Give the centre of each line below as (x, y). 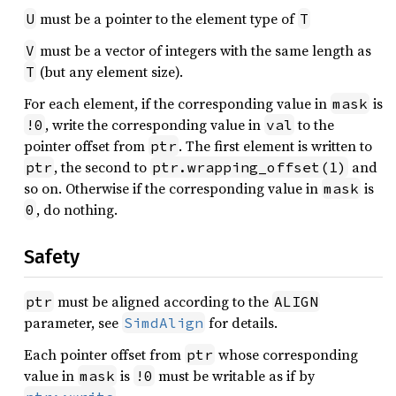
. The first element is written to (275, 146)
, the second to (102, 167)
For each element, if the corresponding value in (177, 103)
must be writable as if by (235, 376)
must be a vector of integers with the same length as (204, 50)
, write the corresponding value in (155, 125)
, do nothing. (77, 209)
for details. (241, 323)
